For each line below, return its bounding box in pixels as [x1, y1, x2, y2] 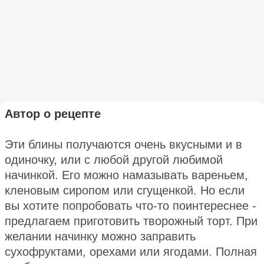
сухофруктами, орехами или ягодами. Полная [5, 245, 257, 258]
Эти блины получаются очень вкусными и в [5, 137, 242, 151]
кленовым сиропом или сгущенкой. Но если [5, 183, 245, 197]
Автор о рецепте [5, 107, 101, 120]
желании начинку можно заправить [5, 229, 196, 243]
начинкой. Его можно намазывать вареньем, [5, 168, 248, 181]
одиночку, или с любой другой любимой [5, 153, 223, 166]
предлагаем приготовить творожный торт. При [5, 214, 258, 227]
